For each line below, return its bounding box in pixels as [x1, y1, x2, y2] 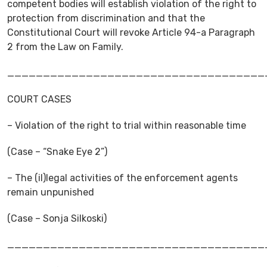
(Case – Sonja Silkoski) [7, 212, 107, 224]
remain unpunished [7, 186, 94, 198]
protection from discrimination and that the [7, 12, 205, 24]
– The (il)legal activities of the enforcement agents [7, 172, 238, 184]
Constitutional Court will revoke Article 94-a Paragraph [7, 26, 255, 38]
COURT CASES [7, 93, 72, 105]
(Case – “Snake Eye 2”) [7, 145, 107, 157]
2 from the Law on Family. [7, 41, 123, 52]
